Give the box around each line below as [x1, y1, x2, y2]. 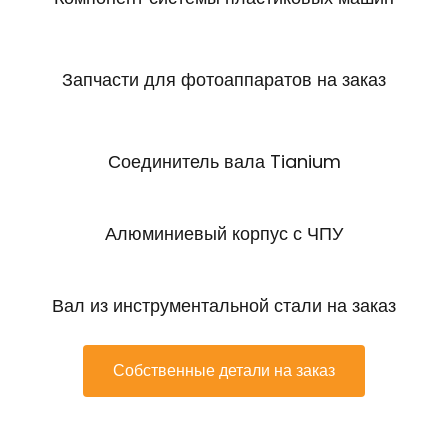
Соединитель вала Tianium [107, 148, 341, 174]
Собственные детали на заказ [113, 358, 335, 382]
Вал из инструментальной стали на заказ [52, 292, 396, 318]
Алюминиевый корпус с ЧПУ [105, 220, 343, 246]
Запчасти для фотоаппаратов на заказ [62, 66, 386, 92]
